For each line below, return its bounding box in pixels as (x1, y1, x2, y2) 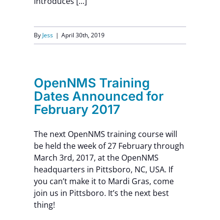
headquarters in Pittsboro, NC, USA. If (33, 164, 173, 175)
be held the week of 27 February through (33, 140, 184, 151)
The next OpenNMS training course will (33, 128, 177, 139)
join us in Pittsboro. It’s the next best (33, 187, 169, 198)
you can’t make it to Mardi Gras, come (33, 175, 174, 187)
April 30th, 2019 (61, 30, 105, 39)
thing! (33, 199, 55, 210)
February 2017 (33, 101, 120, 117)
